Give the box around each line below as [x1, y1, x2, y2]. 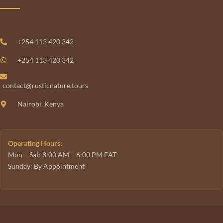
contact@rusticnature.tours [2, 81, 88, 90]
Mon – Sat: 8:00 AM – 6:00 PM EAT [8, 150, 116, 159]
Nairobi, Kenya [17, 99, 64, 108]
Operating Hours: [8, 138, 62, 147]
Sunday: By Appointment [8, 161, 85, 170]
